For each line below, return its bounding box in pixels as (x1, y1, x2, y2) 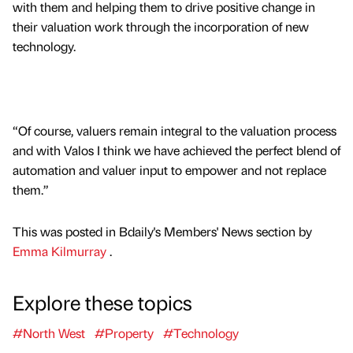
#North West (13, 324, 85, 341)
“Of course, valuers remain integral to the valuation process (13, 121, 336, 139)
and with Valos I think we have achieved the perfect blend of (13, 141, 340, 158)
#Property (95, 324, 154, 341)
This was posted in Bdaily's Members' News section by (13, 222, 312, 240)
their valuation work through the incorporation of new (13, 18, 309, 35)
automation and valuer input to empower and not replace (13, 161, 326, 178)
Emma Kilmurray (13, 242, 110, 259)
